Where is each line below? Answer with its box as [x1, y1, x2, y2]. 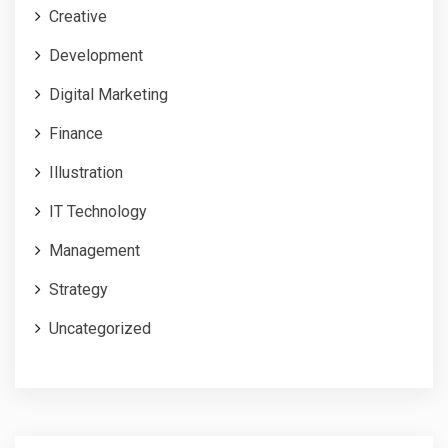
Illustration [49, 163, 123, 182]
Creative [49, 7, 107, 26]
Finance [49, 124, 103, 143]
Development [49, 46, 143, 65]
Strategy [49, 280, 108, 299]
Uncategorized [49, 319, 151, 338]
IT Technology [49, 202, 147, 221]
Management [49, 241, 140, 260]
